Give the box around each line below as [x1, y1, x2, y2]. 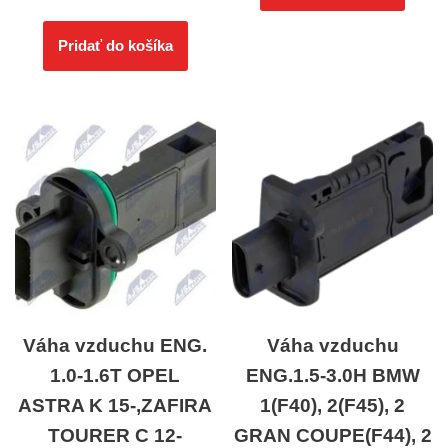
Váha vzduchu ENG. [23, 335, 208, 357]
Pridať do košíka [57, 36, 173, 54]
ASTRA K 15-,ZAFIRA [18, 395, 213, 417]
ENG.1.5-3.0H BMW [245, 365, 420, 387]
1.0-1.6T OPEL [50, 365, 181, 387]
